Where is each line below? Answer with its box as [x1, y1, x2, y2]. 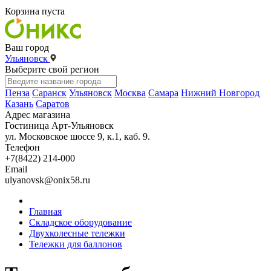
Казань [5, 99, 33, 109]
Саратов [36, 99, 70, 109]
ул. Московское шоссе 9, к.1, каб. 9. [5, 131, 150, 142]
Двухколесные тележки [29, 228, 125, 238]
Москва [114, 88, 146, 98]
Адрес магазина [5, 109, 70, 120]
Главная [29, 206, 62, 217]
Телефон [5, 142, 40, 152]
